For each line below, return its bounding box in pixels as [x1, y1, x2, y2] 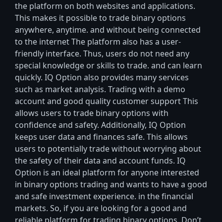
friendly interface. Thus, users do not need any [15, 48, 189, 60]
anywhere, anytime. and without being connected [15, 24, 201, 36]
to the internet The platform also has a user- [15, 36, 181, 48]
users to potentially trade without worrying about [15, 143, 201, 155]
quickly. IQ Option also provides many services [15, 71, 189, 84]
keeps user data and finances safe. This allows [15, 131, 188, 143]
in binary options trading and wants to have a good [15, 178, 207, 191]
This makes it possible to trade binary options [15, 12, 186, 24]
